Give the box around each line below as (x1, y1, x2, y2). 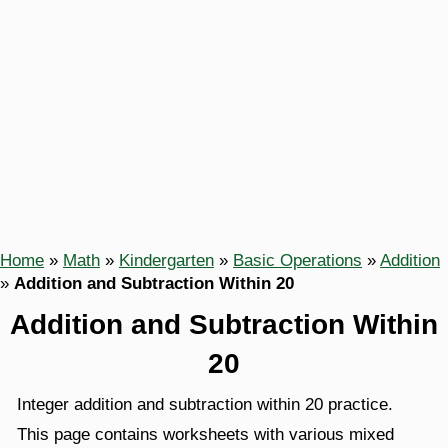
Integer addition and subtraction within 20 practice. (17, 395, 393, 414)
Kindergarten (119, 251, 214, 270)
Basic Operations (233, 251, 362, 270)
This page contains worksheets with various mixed (17, 425, 394, 444)
